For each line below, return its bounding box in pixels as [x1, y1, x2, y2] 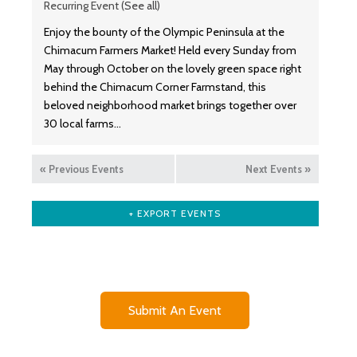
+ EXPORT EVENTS [129, 206, 222, 219]
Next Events [245, 162, 304, 175]
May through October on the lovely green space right [44, 61, 301, 76]
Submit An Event [128, 302, 222, 318]
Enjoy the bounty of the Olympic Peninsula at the [44, 24, 284, 39]
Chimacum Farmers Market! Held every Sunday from [44, 42, 296, 57]
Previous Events [46, 162, 124, 175]
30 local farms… [44, 116, 121, 131]
